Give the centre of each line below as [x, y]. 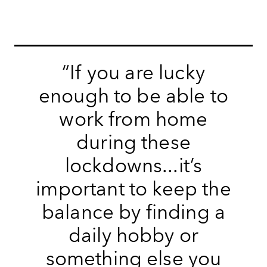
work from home [133, 119]
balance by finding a [133, 212]
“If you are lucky [133, 73]
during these [133, 142]
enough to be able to [133, 96]
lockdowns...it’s [133, 166]
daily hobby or [133, 235]
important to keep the [133, 189]
